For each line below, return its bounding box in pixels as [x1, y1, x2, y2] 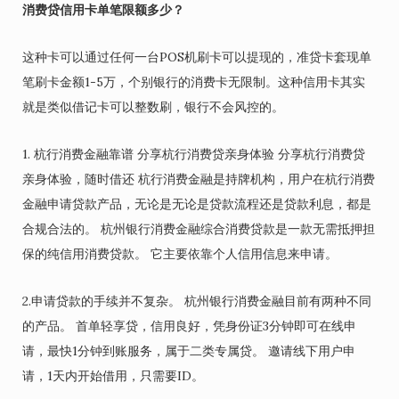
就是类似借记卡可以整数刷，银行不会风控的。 [22, 98, 284, 115]
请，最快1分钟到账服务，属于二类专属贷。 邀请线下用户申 [22, 342, 355, 359]
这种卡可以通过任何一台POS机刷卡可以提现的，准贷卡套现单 [22, 48, 371, 65]
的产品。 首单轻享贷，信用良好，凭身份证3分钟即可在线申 [22, 317, 356, 334]
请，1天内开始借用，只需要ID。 [22, 367, 204, 384]
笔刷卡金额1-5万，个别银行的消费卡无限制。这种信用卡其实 [22, 73, 365, 90]
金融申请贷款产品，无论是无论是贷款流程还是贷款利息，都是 [22, 195, 371, 212]
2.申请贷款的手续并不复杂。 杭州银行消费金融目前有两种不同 [22, 292, 371, 309]
